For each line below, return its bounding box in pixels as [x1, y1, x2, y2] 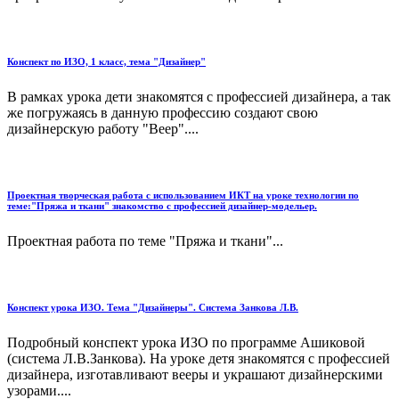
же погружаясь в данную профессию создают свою [7, 104, 318, 120]
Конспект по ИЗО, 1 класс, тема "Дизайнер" [7, 55, 206, 67]
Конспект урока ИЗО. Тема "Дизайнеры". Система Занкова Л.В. [7, 301, 298, 313]
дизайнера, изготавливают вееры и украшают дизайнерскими [7, 366, 383, 382]
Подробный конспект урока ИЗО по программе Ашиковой [7, 334, 365, 350]
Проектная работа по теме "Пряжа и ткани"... [7, 232, 283, 248]
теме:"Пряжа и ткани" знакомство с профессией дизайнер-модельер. [7, 199, 317, 211]
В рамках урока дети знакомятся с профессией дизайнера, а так [7, 88, 391, 104]
